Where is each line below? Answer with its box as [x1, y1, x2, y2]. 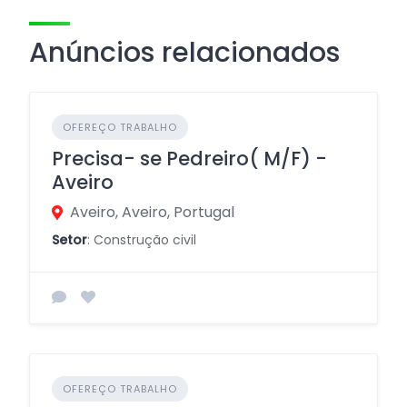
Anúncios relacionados [29, 34, 340, 72]
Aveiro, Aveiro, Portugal [70, 202, 234, 223]
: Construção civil [87, 231, 196, 249]
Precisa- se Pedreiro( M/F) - [52, 145, 327, 172]
